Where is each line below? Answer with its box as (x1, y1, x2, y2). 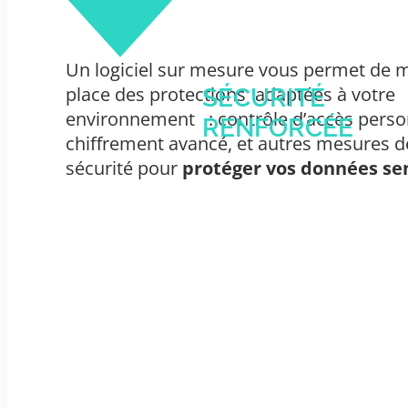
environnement (66, 106, 195, 131)
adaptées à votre (255, 81, 395, 107)
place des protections (66, 81, 250, 107)
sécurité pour (66, 155, 182, 180)
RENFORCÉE (202, 112, 353, 143)
